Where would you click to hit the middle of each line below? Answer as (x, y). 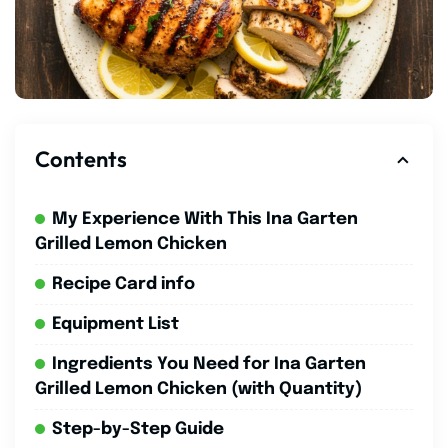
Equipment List (115, 324)
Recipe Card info (123, 284)
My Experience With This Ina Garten (205, 219)
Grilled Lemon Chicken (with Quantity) (198, 389)
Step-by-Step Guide (138, 429)
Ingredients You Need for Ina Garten (209, 364)
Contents (81, 158)
